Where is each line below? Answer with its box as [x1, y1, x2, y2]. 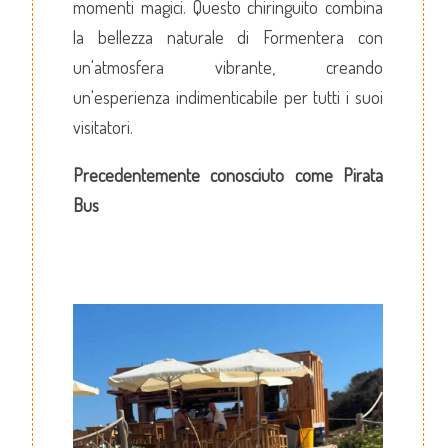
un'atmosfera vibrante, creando [73, 55, 383, 78]
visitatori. [73, 115, 133, 138]
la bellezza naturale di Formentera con [73, 25, 383, 48]
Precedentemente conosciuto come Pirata [73, 163, 383, 186]
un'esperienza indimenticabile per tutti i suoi [73, 85, 383, 108]
